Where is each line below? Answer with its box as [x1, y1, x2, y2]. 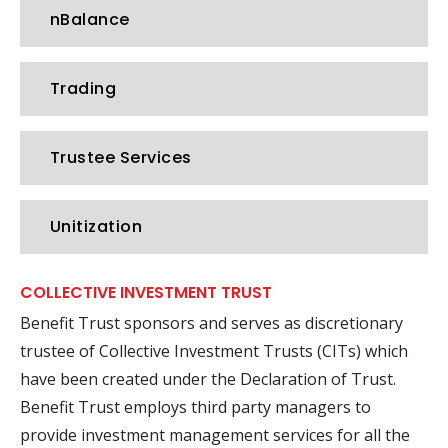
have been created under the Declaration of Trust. [20, 368, 396, 390]
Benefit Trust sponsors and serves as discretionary [20, 312, 403, 334]
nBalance [50, 8, 130, 31]
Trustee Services [50, 146, 192, 169]
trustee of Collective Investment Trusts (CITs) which [20, 340, 408, 362]
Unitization [50, 215, 143, 238]
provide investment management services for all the [20, 424, 410, 446]
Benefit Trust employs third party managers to [20, 396, 371, 418]
